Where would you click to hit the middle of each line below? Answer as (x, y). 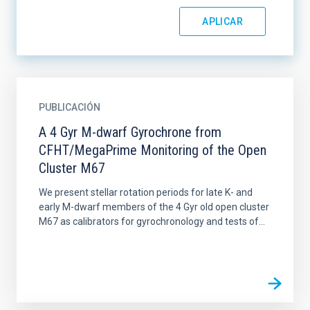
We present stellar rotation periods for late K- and (146, 192)
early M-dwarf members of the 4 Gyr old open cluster (154, 207)
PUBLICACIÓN (70, 107)
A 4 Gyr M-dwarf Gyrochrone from (130, 132)
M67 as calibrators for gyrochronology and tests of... (152, 221)
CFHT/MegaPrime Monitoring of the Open (153, 150)
